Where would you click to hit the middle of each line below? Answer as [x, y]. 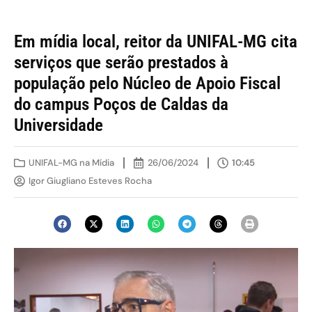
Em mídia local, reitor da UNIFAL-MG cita [156, 41]
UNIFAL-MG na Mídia [71, 163]
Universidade [58, 125]
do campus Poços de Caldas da [121, 104]
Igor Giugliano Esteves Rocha [90, 181]
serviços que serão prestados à [121, 62]
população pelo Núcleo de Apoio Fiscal [147, 83]
